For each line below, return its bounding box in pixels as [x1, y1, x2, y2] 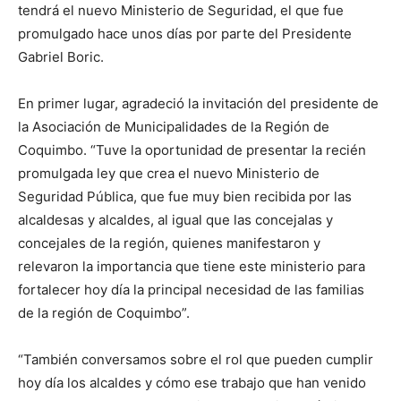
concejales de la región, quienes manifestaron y [18, 235, 320, 252]
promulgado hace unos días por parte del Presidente [18, 25, 352, 43]
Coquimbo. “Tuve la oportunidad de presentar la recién [18, 141, 366, 159]
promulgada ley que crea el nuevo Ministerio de [18, 165, 320, 183]
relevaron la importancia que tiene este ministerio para [18, 258, 365, 276]
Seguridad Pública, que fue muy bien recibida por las [18, 188, 352, 206]
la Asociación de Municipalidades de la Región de [18, 118, 329, 136]
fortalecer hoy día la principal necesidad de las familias [18, 281, 364, 299]
